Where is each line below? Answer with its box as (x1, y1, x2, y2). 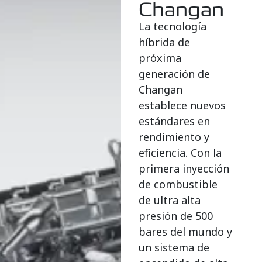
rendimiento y (139, 130, 210, 144)
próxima (139, 51, 182, 65)
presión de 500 (139, 209, 213, 223)
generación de (139, 67, 211, 81)
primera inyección (139, 161, 230, 176)
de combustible (139, 177, 218, 192)
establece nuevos (139, 98, 226, 113)
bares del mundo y (139, 225, 233, 239)
